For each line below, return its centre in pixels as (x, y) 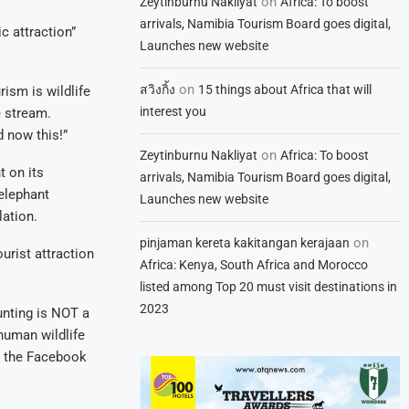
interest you (173, 111)
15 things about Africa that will (285, 89)
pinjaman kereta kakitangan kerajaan (245, 243)
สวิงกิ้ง (158, 89)
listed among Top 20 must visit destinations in (269, 287)
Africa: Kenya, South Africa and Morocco (254, 265)
